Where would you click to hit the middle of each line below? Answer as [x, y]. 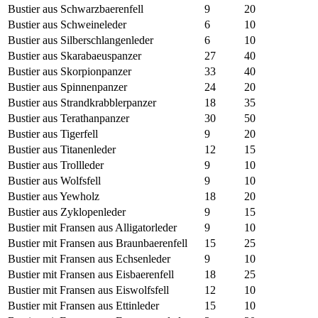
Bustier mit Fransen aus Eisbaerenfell [91, 275]
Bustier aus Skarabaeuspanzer [75, 56]
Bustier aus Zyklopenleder [67, 212]
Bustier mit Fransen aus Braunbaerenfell [98, 243]
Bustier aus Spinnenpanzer [67, 87]
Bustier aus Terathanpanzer [68, 119]
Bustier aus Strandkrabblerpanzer [82, 103]
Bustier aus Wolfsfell [54, 181]
